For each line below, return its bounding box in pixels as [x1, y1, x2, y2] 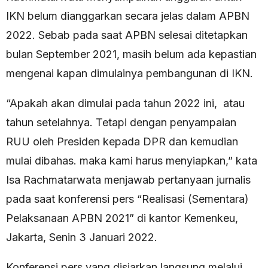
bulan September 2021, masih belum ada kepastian [6, 48, 257, 61]
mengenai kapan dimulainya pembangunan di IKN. [6, 67, 253, 80]
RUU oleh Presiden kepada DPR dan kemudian [6, 135, 238, 148]
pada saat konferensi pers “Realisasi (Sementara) [6, 193, 249, 206]
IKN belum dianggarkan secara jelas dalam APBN [6, 10, 249, 23]
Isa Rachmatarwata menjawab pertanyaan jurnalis [6, 173, 251, 187]
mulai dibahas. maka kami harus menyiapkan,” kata [6, 154, 257, 167]
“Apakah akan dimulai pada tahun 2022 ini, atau [6, 97, 245, 110]
